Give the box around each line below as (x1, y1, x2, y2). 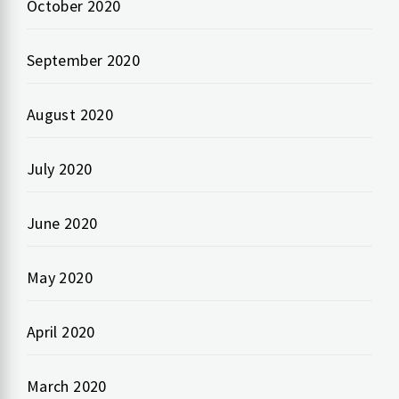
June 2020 (27, 213, 98, 234)
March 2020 (27, 376, 107, 397)
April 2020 (27, 322, 95, 343)
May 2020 (27, 267, 93, 289)
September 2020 (27, 50, 141, 71)
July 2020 (27, 159, 93, 180)
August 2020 (27, 104, 113, 126)
